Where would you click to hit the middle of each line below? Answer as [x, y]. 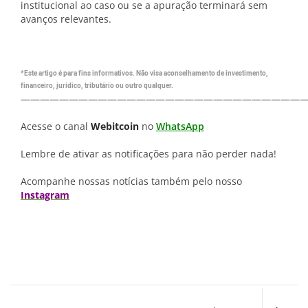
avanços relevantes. [66, 19]
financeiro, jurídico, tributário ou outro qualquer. [97, 86]
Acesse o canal [56, 126]
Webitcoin [115, 126]
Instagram [45, 195]
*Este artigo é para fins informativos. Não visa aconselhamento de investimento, [144, 74]
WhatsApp [180, 126]
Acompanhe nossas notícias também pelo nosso [131, 181]
